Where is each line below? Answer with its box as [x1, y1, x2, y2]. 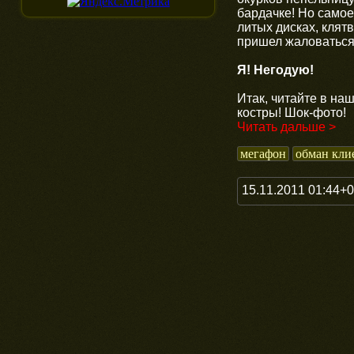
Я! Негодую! [237, 62, 314, 77]
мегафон [240, 146, 286, 160]
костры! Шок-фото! [237, 105, 346, 119]
